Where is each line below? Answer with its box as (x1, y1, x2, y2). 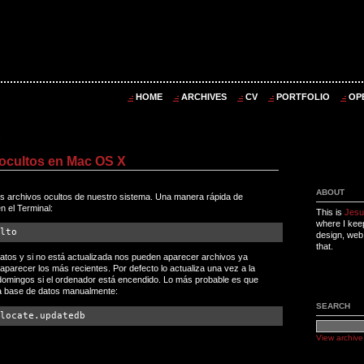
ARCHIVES (181, 92, 227, 102)
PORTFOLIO (276, 92, 330, 102)
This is (316, 207, 344, 218)
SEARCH (316, 301, 350, 311)
